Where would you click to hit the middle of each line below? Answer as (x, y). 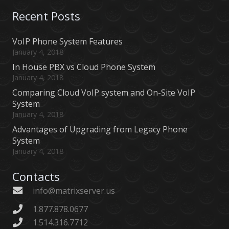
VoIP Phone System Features (67, 41)
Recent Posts (46, 16)
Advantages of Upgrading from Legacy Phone (100, 129)
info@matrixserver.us (74, 190)
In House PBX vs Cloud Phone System (84, 67)
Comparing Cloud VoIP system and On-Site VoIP (104, 92)
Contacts (36, 176)
